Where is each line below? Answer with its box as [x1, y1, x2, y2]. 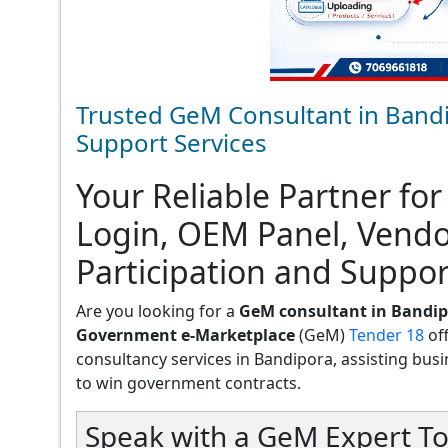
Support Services [76, 125, 267, 159]
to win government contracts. [76, 371, 301, 394]
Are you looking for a [76, 299, 239, 322]
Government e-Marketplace [76, 323, 295, 346]
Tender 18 [349, 323, 424, 346]
